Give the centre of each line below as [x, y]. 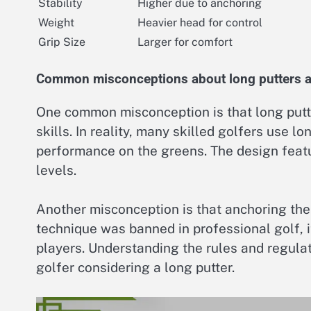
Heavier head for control [200, 22]
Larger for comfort [185, 42]
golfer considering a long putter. [135, 268]
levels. [56, 170]
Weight [56, 22]
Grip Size [62, 42]
